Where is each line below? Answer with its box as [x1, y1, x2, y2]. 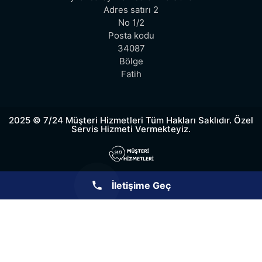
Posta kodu [108, 29, 154, 41]
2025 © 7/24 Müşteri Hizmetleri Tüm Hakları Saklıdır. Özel [9, 114, 253, 126]
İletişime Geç [112, 179, 171, 191]
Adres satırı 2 [104, 4, 158, 15]
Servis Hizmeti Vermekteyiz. [71, 123, 191, 135]
